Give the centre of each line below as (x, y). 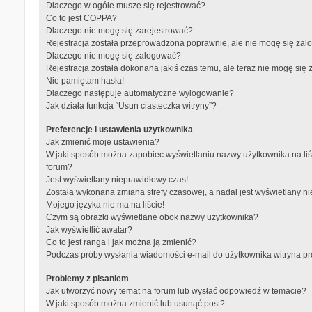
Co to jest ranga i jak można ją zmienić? (121, 243)
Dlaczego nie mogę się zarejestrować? (119, 31)
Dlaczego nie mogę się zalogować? (113, 56)
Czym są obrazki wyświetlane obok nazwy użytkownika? (152, 218)
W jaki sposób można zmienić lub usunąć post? (135, 304)
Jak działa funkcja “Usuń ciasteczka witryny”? (131, 106)
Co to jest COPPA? (81, 18)
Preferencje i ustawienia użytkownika (119, 130)
